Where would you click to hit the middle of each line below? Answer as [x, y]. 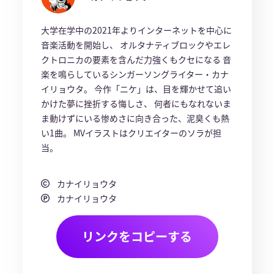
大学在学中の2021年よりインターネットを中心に [136, 30]
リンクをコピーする [137, 236]
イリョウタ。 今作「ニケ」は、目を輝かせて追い [136, 89]
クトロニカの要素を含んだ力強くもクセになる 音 [136, 59]
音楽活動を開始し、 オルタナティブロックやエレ [135, 45]
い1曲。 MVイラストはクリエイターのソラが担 [131, 133]
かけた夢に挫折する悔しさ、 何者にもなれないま [136, 103]
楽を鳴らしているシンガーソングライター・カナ [135, 74]
